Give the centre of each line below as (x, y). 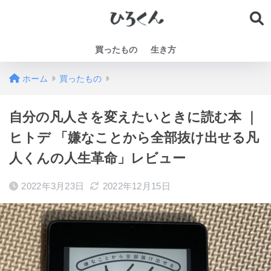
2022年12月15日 (136, 186)
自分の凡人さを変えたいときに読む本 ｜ (134, 117)
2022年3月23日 (53, 186)
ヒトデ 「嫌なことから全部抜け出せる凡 (134, 138)
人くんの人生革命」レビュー (97, 158)
